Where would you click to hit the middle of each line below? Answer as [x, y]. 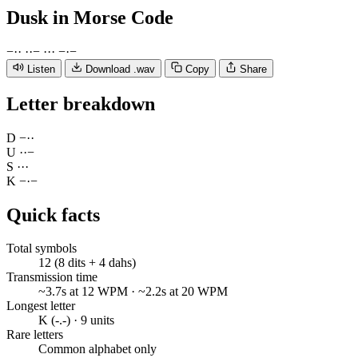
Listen [41, 69]
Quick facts [53, 215]
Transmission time [52, 277]
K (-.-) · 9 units [76, 320]
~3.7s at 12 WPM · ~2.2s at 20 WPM [133, 292]
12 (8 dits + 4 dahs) [87, 263]
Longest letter [41, 306]
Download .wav [120, 69]
